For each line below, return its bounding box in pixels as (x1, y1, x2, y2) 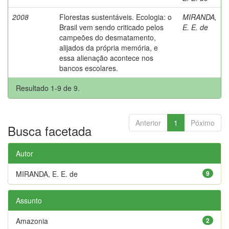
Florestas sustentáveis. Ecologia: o (59, 11, 172, 22)
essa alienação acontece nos (59, 52, 153, 63)
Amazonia (16, 215, 48, 226)
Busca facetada (8, 121, 91, 140)
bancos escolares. (59, 62, 118, 73)
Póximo (191, 117, 215, 128)
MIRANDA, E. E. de (16, 168, 78, 179)
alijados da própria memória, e (59, 42, 158, 53)
